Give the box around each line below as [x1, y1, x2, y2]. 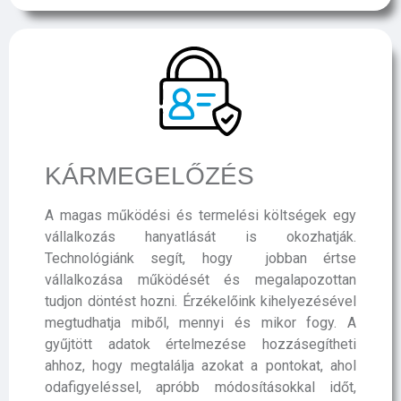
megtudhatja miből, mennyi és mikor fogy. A [45, 314, 356, 331]
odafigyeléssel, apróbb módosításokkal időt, [45, 379, 356, 396]
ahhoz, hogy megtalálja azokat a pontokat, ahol [45, 357, 356, 374]
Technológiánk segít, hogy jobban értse [45, 250, 356, 267]
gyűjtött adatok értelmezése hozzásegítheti [45, 336, 356, 353]
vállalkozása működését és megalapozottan [45, 271, 356, 288]
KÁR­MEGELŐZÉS [45, 162, 254, 190]
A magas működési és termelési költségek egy [45, 207, 356, 224]
